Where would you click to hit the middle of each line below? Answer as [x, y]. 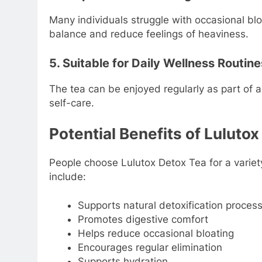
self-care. [72, 103]
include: [68, 176]
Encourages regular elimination [150, 247]
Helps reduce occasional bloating [156, 233]
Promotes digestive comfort [143, 219]
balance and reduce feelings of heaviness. [149, 34]
